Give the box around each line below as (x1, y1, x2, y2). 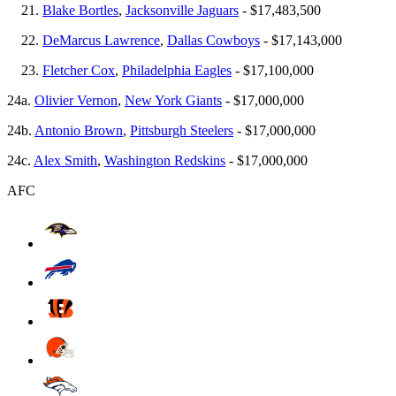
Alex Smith (34, 152, 97, 168)
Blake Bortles (42, 2, 118, 18)
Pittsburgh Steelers (130, 122, 233, 138)
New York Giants (125, 92, 222, 108)
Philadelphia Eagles (122, 62, 232, 78)
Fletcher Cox (42, 62, 115, 78)
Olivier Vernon (34, 92, 118, 108)
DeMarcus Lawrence (42, 32, 160, 48)
